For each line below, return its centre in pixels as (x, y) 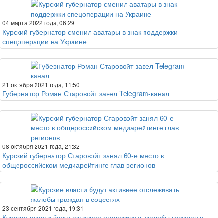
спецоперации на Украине (45, 41)
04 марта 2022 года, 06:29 (38, 23)
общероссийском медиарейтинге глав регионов (79, 165)
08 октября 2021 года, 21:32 (41, 146)
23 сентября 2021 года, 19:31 (43, 208)
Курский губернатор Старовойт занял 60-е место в (83, 155)
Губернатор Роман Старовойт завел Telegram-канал (86, 93)
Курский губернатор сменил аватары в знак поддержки (90, 32)
